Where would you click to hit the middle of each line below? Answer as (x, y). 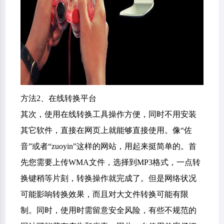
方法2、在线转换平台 (59, 98)
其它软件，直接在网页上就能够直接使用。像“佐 (106, 130)
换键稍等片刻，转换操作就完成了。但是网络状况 (109, 178)
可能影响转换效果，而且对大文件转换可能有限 (105, 194)
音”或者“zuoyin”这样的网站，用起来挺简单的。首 (109, 146)
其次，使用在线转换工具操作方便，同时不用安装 (109, 114)
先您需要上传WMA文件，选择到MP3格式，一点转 (111, 162)
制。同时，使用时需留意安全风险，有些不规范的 (109, 210)
